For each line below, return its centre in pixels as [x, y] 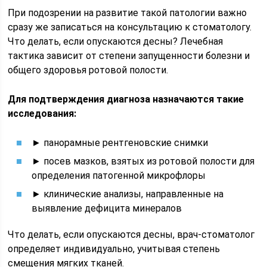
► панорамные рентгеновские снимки [120, 143]
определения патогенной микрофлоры [119, 176]
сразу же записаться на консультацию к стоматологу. [130, 27]
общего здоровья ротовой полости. [88, 70]
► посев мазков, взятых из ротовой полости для [143, 161]
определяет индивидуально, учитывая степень [114, 249]
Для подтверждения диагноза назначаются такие [126, 99]
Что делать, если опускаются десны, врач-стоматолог [131, 235]
